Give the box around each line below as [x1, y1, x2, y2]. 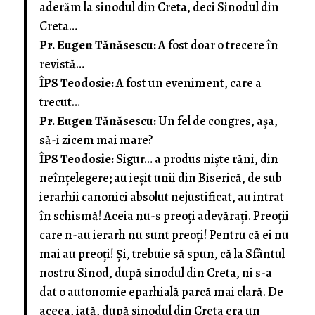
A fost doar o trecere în [158, 36, 279, 53]
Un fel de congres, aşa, [158, 112, 278, 129]
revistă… [39, 55, 85, 72]
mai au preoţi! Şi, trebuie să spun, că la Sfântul [39, 245, 285, 262]
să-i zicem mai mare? [39, 131, 153, 148]
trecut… [39, 93, 81, 110]
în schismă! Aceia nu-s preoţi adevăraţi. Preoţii [39, 207, 290, 224]
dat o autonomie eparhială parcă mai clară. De [39, 283, 284, 300]
